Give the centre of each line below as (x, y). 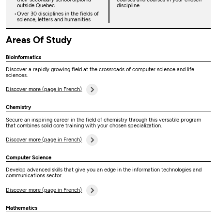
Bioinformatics (24, 57)
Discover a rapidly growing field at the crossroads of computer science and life (100, 70)
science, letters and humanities (54, 20)
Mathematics (22, 208)
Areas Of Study (39, 40)
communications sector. (36, 176)
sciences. (18, 76)
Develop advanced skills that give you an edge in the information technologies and (104, 170)
